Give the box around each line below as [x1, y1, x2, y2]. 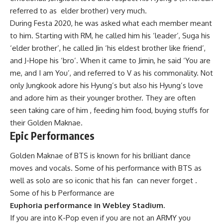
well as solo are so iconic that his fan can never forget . [10, 175, 197, 185]
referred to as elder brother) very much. [10, 6, 147, 15]
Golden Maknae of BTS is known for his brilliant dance [10, 150, 191, 160]
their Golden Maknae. [10, 118, 83, 127]
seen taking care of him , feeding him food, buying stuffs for [10, 106, 209, 115]
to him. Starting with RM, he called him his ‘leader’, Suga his [10, 31, 210, 40]
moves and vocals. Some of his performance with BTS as [10, 163, 202, 173]
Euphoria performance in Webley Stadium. [10, 200, 165, 210]
